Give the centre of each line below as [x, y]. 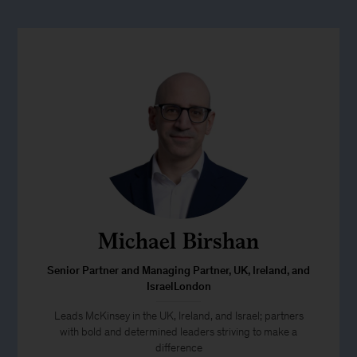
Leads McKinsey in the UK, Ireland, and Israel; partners [178, 316]
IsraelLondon [178, 286]
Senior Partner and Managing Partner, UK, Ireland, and [178, 271]
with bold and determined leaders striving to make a [178, 332]
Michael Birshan [178, 241]
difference [178, 348]
